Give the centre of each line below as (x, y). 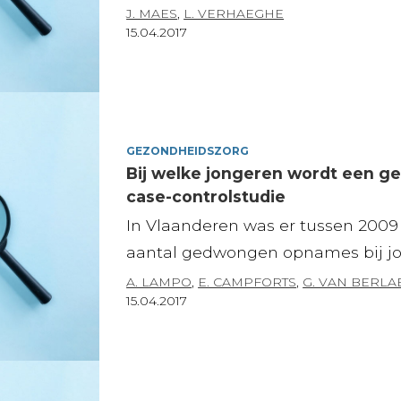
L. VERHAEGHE (234, 13)
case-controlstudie (206, 196)
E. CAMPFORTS (247, 282)
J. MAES (152, 13)
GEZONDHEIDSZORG (188, 150)
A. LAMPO (159, 282)
